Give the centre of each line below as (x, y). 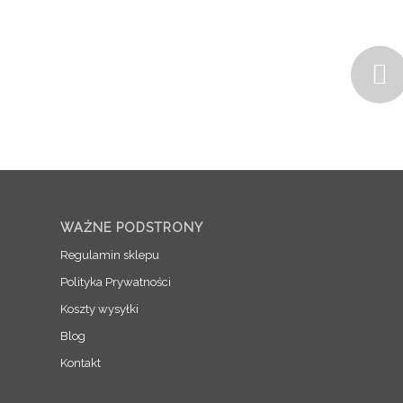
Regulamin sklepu (110, 255)
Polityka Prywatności (116, 282)
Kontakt (81, 363)
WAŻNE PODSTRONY (132, 227)
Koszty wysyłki (100, 309)
